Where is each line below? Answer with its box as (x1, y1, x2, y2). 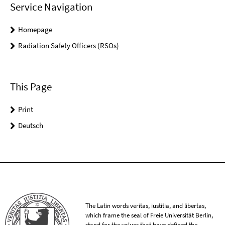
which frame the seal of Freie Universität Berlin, (85, 211, 213, 220)
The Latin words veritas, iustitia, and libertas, (85, 201, 206, 210)
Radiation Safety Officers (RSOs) (18, 41, 119, 51)
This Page (10, 80, 52, 94)
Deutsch (18, 121, 43, 131)
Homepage (18, 25, 52, 35)
